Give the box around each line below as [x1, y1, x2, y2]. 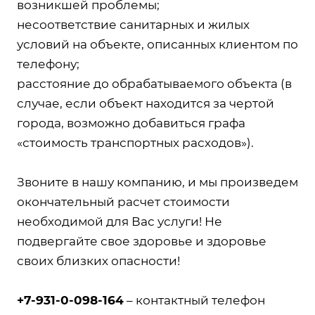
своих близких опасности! [17, 253, 180, 268]
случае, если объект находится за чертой [17, 96, 274, 110]
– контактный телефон [124, 292, 265, 307]
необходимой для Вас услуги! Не [17, 214, 222, 229]
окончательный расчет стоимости [17, 194, 230, 209]
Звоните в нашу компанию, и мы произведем [17, 174, 298, 189]
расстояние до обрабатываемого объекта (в [17, 76, 292, 91]
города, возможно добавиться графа [17, 115, 245, 130]
